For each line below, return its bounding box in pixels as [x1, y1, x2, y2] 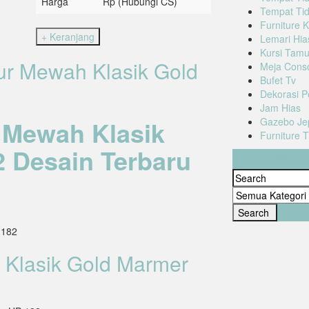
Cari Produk [232, 146, 298, 165]
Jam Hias [259, 101, 301, 115]
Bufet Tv [259, 73, 296, 88]
